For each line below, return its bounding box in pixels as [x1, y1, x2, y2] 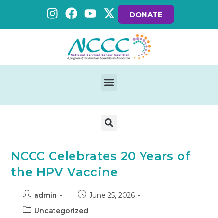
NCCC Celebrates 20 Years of [11, 148, 191, 163]
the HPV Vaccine [11, 164, 118, 179]
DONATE [129, 10, 163, 19]
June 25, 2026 [89, 190, 135, 200]
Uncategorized [34, 206, 89, 215]
